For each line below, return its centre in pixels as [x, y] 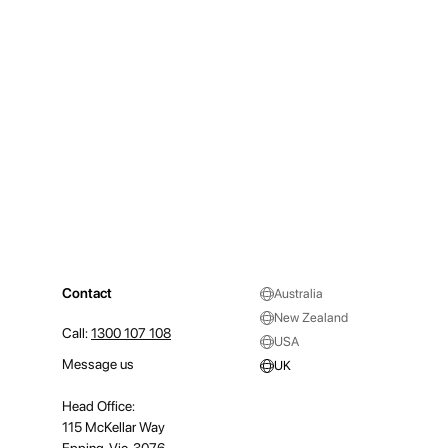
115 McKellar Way [113, 427]
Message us [98, 364]
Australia [298, 294]
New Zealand [311, 318]
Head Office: [98, 406]
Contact [87, 293]
